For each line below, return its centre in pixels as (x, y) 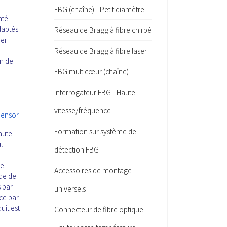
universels (70, 188)
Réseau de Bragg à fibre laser (101, 51)
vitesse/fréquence (83, 110)
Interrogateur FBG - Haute (95, 92)
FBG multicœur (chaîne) (91, 71)
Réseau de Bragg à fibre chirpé (103, 30)
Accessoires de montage (93, 170)
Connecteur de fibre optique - (101, 209)
